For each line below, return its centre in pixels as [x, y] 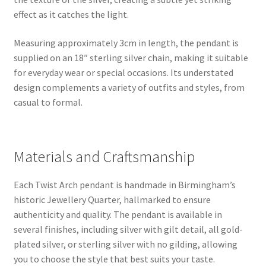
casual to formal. [48, 102]
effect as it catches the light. [71, 15]
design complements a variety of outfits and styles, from [129, 87]
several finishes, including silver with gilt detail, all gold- [128, 229]
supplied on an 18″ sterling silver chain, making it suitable [131, 57]
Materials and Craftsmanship [104, 157]
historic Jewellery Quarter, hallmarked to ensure [112, 200]
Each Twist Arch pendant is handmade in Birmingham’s [124, 185]
